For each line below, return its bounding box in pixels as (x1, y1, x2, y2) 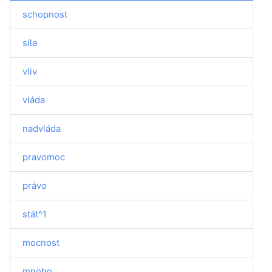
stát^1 (22, 208, 47, 220)
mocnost (22, 237, 59, 248)
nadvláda (22, 123, 61, 134)
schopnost (22, 8, 67, 20)
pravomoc (22, 151, 65, 163)
